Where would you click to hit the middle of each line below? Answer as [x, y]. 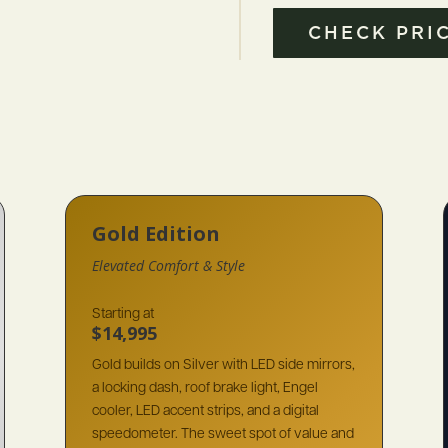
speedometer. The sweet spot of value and [222, 432]
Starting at [122, 312]
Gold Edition [155, 233]
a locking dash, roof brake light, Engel [204, 386]
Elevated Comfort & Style [168, 265]
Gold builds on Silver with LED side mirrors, [223, 363]
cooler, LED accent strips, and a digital [205, 409]
